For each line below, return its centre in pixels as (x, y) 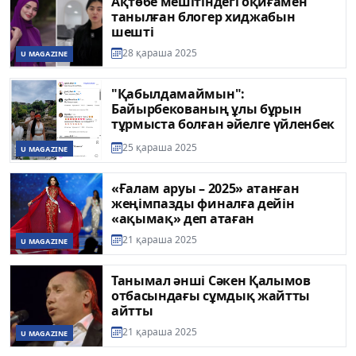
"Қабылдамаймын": (178, 93)
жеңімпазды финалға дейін (203, 204)
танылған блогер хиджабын (203, 16)
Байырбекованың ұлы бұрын (207, 108)
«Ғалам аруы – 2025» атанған (205, 189)
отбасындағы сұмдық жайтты (211, 296)
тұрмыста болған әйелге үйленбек (223, 124)
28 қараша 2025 (160, 52)
